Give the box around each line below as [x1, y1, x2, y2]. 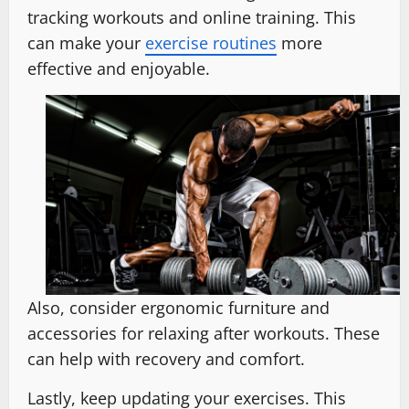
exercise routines [145, 31, 277, 54]
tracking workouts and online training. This [27, 5, 356, 28]
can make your [27, 31, 145, 54]
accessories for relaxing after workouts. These [27, 321, 380, 344]
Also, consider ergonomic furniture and [27, 296, 330, 319]
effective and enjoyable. [27, 57, 210, 79]
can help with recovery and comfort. [27, 347, 305, 370]
